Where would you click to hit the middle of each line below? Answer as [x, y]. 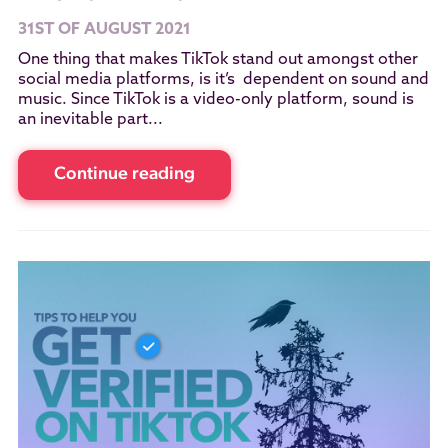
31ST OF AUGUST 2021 [104, 29]
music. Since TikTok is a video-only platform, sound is [215, 99]
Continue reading [124, 174]
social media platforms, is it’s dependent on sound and [223, 79]
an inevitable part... [90, 119]
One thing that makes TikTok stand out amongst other [217, 59]
